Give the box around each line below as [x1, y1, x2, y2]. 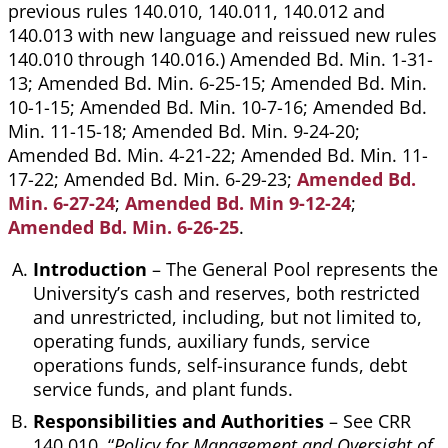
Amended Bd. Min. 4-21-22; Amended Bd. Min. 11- [8, 143, 428, 168]
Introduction [33, 257, 147, 282]
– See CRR [324, 409, 411, 434]
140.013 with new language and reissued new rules [8, 23, 437, 48]
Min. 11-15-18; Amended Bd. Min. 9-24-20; [8, 119, 360, 144]
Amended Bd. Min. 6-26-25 [8, 215, 239, 240]
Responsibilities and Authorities [33, 409, 324, 434]
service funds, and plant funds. [33, 377, 293, 402]
